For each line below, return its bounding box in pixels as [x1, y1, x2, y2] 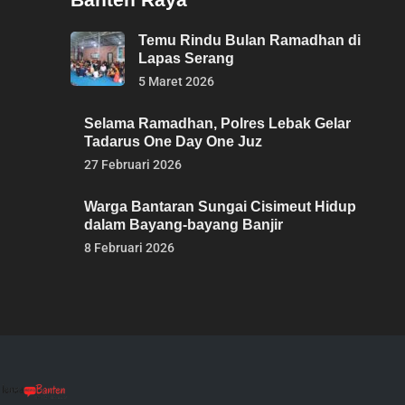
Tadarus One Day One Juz [84, 134, 262, 149]
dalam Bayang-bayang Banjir [84, 217, 283, 232]
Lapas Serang [138, 51, 234, 66]
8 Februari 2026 [84, 240, 174, 255]
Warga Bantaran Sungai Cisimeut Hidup [84, 199, 356, 214]
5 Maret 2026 [138, 74, 214, 89]
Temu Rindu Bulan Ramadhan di [138, 33, 361, 48]
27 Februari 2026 [84, 157, 182, 172]
